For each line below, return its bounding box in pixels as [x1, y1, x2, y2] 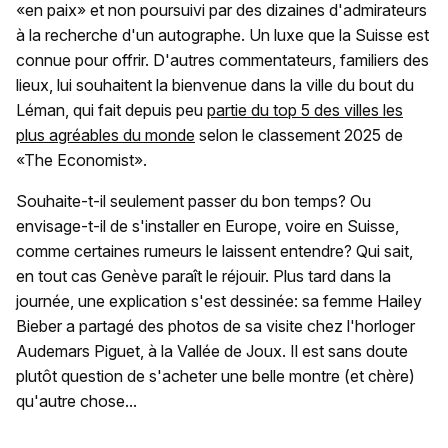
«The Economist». [16, 149, 147, 170]
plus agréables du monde [16, 124, 195, 145]
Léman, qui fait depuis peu [16, 99, 207, 120]
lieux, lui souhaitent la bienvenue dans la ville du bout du [16, 74, 414, 95]
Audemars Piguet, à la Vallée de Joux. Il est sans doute [16, 340, 408, 361]
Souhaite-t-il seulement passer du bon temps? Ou [16, 190, 371, 211]
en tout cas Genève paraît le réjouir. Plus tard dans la [16, 265, 391, 286]
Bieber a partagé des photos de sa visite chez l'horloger [16, 315, 415, 336]
